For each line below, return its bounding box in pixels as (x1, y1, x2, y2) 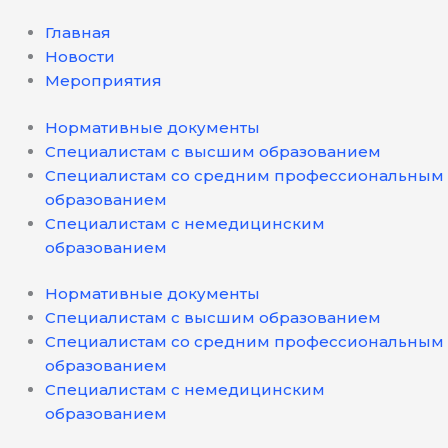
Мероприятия (45, 71, 162, 91)
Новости (45, 47, 115, 67)
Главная (45, 23, 111, 43)
